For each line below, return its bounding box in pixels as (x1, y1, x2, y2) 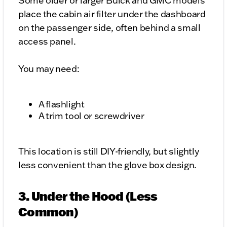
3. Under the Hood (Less (18, 188, 158, 204)
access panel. (18, 35, 76, 48)
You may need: (18, 63, 80, 75)
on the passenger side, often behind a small (18, 22, 201, 34)
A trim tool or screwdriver (39, 110, 144, 122)
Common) (18, 204, 78, 220)
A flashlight (39, 98, 85, 110)
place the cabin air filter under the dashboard (18, 8, 206, 20)
